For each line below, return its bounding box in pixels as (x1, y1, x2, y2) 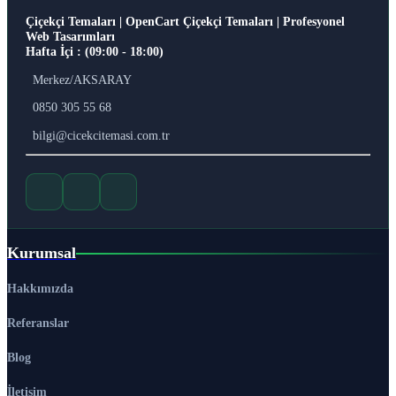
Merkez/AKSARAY (33, 72, 132, 87)
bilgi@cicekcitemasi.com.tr (33, 127, 170, 142)
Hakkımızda (7, 281, 73, 296)
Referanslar (7, 316, 69, 331)
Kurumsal (7, 244, 76, 263)
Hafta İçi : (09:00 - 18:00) (26, 44, 164, 59)
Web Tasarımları (26, 29, 115, 44)
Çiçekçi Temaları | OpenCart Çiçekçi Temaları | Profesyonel (26, 14, 345, 29)
